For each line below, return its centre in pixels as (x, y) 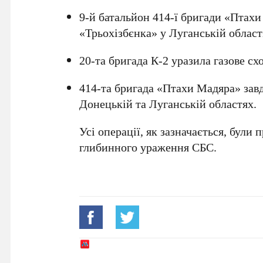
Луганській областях (202, 104)
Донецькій (106, 104)
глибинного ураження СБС (147, 147)
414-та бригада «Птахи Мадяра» (160, 88)
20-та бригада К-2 (124, 60)
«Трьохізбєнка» (119, 33)
